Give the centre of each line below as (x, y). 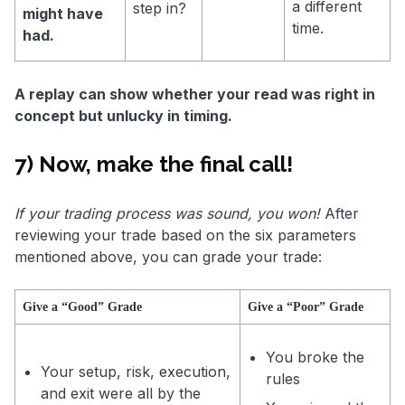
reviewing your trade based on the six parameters (185, 235)
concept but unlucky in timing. (123, 116)
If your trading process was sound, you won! (167, 214)
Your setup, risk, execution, (136, 372)
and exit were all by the (121, 394)
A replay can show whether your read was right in (195, 94)
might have (63, 14)
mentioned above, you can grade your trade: (168, 257)
